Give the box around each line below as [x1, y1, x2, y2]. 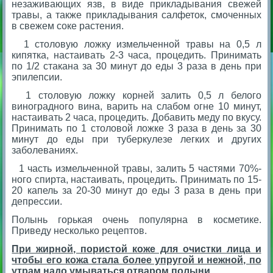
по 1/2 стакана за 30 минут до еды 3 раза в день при [12, 60, 261, 71]
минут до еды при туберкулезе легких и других [12, 133, 261, 144]
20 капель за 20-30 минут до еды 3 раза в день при [12, 185, 261, 196]
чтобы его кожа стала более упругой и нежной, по [12, 254, 261, 265]
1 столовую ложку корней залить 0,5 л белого [12, 90, 261, 101]
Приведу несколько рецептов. [12, 225, 147, 236]
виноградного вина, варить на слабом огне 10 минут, [12, 101, 261, 112]
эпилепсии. [12, 71, 63, 82]
